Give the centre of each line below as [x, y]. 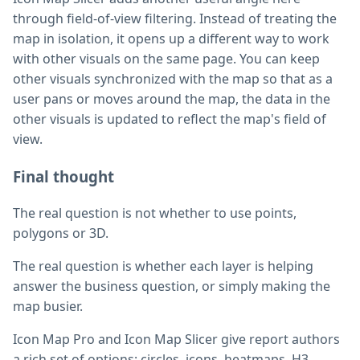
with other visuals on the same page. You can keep [166, 59]
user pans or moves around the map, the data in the [172, 99]
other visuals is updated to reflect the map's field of [170, 119]
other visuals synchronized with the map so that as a [173, 79]
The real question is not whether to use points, [155, 213]
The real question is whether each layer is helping [163, 266]
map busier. [48, 306]
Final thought [63, 177]
